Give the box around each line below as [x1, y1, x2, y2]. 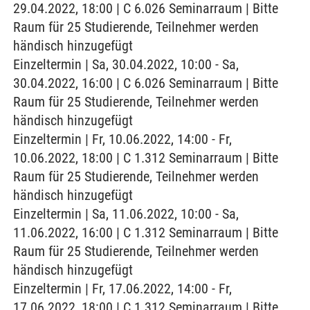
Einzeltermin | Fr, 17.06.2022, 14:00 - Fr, [13, 280, 232, 297]
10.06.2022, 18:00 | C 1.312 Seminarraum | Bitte [13, 149, 278, 166]
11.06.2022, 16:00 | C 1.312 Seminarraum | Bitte [13, 224, 278, 241]
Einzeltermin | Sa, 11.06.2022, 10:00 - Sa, [13, 206, 239, 222]
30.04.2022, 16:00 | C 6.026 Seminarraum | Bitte [13, 75, 278, 91]
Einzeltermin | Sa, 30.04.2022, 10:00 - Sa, [13, 56, 239, 73]
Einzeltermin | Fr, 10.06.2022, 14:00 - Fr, [13, 131, 232, 147]
